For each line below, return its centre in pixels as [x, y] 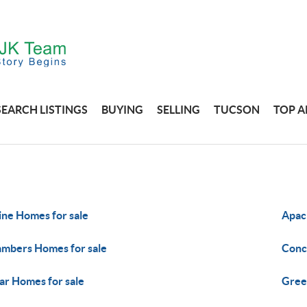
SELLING [179, 109]
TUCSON [237, 109]
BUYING [123, 109]
